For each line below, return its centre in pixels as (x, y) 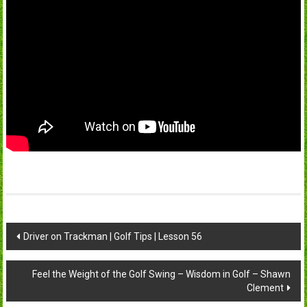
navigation (49, 258)
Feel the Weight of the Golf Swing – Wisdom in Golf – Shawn (162, 274)
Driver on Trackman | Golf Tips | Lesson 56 (112, 236)
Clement (266, 287)
